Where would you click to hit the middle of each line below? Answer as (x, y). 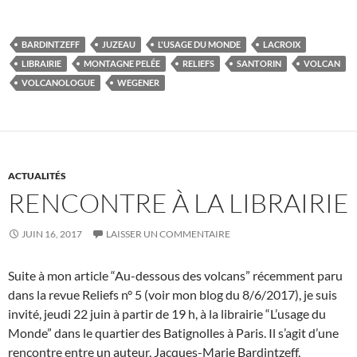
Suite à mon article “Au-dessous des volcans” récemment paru (175, 275)
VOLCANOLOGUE (58, 82)
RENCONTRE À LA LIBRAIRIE (178, 202)
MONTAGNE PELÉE (122, 63)
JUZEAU (119, 44)
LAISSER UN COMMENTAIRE (168, 233)
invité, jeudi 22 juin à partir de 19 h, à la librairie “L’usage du (167, 313)
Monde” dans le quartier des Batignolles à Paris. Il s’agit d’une (173, 332)
